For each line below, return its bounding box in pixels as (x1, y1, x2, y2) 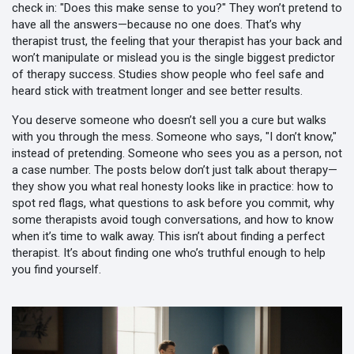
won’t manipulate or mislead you (12, 51, 179, 65)
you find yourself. (12, 262, 101, 277)
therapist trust (12, 34, 85, 48)
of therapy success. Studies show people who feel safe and (12, 67, 324, 81)
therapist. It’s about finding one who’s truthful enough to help (12, 246, 326, 260)
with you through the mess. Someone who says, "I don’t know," (12, 130, 337, 144)
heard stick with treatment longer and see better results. (12, 84, 303, 98)
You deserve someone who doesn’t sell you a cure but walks (12, 113, 326, 127)
